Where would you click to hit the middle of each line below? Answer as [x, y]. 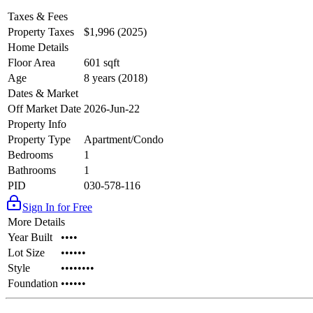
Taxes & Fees [38, 17]
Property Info [37, 124]
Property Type [39, 140]
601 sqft [102, 63]
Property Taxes [41, 32]
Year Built [30, 238]
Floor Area [31, 63]
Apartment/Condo [124, 140]
